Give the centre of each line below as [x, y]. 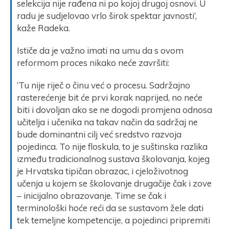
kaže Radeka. [43, 28]
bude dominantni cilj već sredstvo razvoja [99, 134]
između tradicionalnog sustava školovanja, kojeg [113, 158]
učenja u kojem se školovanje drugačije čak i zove [114, 183]
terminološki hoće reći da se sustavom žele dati [110, 208]
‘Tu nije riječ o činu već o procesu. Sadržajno [104, 85]
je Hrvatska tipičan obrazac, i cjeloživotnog [102, 171]
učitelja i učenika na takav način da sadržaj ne [107, 122]
